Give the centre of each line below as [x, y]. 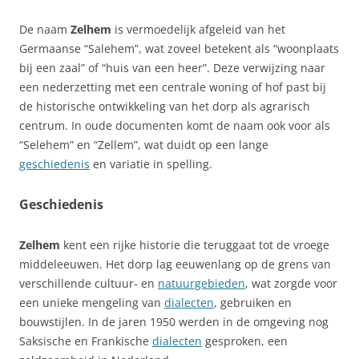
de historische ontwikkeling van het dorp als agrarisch [165, 106]
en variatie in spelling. [151, 163]
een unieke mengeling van [92, 302]
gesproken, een [245, 341]
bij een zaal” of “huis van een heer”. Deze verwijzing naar [172, 67]
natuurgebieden [202, 283]
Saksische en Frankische [86, 341]
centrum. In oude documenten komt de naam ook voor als [175, 125]
